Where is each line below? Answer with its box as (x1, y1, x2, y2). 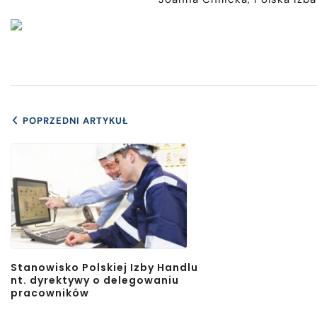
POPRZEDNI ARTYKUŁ (23, 115, 129, 127)
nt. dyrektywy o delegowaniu (11, 273, 179, 288)
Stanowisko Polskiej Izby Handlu (11, 260, 198, 275)
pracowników (11, 286, 89, 301)
